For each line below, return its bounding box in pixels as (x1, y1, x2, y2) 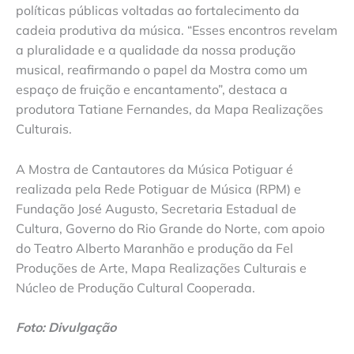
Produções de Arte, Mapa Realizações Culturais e (16, 259, 307, 276)
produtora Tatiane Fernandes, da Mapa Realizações (16, 100, 323, 117)
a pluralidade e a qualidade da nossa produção (16, 41, 296, 58)
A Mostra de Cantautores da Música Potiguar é (16, 160, 293, 177)
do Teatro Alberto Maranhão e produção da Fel (16, 239, 293, 256)
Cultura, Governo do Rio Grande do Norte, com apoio (16, 220, 325, 236)
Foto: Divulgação (16, 319, 116, 336)
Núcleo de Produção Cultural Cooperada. (16, 279, 255, 296)
